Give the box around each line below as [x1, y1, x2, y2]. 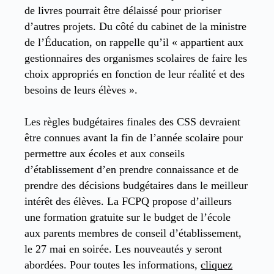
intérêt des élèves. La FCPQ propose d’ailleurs [24, 195, 232, 208]
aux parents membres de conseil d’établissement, [24, 227, 242, 240]
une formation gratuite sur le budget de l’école [24, 211, 231, 224]
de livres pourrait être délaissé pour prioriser [24, 4, 222, 17]
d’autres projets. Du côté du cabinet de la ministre [24, 20, 247, 32]
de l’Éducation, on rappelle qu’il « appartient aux [24, 35, 244, 48]
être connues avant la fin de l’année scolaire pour [24, 131, 243, 144]
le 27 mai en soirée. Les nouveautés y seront [24, 243, 223, 256]
